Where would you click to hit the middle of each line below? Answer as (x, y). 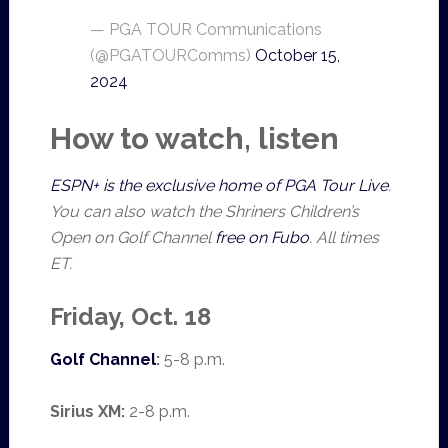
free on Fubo (261, 237)
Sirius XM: (87, 411)
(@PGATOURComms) (172, 55)
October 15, (297, 55)
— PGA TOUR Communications (205, 29)
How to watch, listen (194, 138)
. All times (343, 237)
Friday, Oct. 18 (130, 316)
